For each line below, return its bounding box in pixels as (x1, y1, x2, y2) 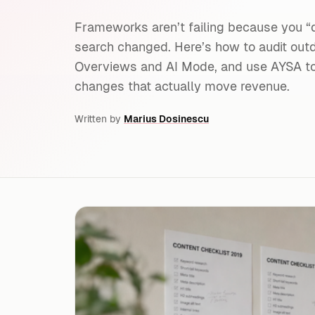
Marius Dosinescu (124, 113, 209, 124)
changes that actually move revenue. (75, 79, 290, 94)
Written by (75, 113, 124, 124)
